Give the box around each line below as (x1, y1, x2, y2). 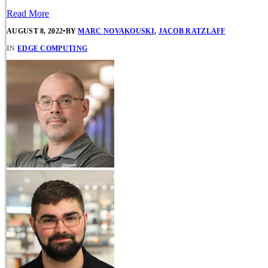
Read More (7, 8, 49, 19)
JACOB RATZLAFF (158, 26, 226, 35)
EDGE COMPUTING (17, 44, 88, 53)
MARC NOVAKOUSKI (78, 26, 154, 35)
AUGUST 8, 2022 (7, 26, 63, 35)
